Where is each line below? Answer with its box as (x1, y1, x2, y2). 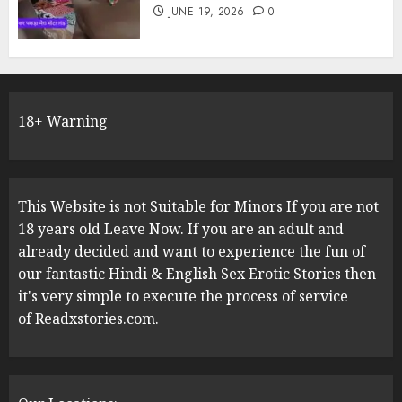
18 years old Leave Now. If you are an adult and (18, 218, 344, 239)
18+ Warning (18, 110, 108, 131)
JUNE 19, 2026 (168, 3, 245, 20)
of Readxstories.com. (18, 308, 159, 328)
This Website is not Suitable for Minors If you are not (18, 196, 379, 216)
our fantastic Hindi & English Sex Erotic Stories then (18, 263, 376, 284)
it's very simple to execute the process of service (18, 285, 348, 306)
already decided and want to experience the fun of (18, 240, 365, 261)
